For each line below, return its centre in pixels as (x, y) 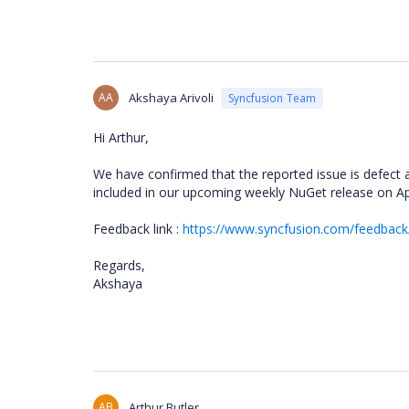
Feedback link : (138, 229)
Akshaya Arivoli (171, 98)
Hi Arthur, (121, 137)
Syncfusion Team (272, 98)
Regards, (121, 265)
